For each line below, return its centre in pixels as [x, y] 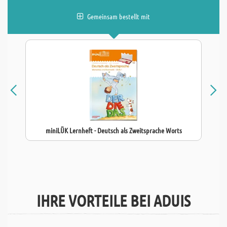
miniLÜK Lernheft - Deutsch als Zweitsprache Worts [113, 130]
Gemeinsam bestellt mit [119, 16]
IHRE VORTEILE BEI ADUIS [113, 200]
